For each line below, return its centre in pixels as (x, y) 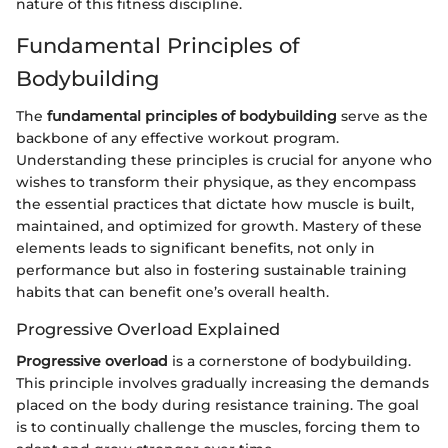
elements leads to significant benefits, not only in (195, 248)
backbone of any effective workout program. (177, 138)
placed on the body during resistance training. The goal (217, 405)
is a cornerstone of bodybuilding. (289, 361)
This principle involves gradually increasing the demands (222, 383)
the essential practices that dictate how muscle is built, (215, 204)
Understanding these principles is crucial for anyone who (224, 160)
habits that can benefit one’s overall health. (172, 292)
